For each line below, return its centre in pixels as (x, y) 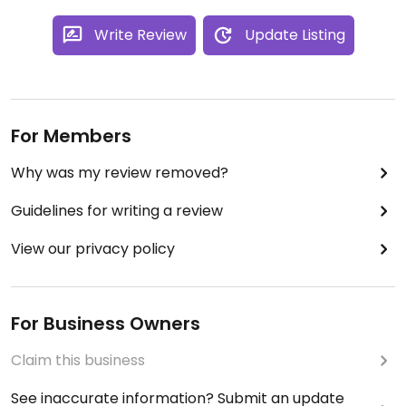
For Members (71, 135)
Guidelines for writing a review (117, 210)
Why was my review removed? (120, 172)
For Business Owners (106, 323)
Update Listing (295, 34)
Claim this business (78, 360)
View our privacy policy (93, 248)
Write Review (140, 34)
